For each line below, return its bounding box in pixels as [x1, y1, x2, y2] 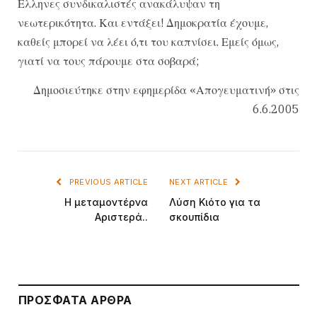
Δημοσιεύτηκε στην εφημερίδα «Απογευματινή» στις [33, 82, 299, 97]
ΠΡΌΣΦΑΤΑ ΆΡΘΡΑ [18, 292, 132, 307]
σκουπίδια [169, 210, 219, 223]
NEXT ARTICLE [169, 176, 231, 187]
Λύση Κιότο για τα [169, 195, 260, 208]
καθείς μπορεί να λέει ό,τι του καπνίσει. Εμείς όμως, [18, 34, 279, 49]
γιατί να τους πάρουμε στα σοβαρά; [18, 53, 199, 68]
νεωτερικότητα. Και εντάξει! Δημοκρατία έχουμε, [18, 15, 268, 30]
